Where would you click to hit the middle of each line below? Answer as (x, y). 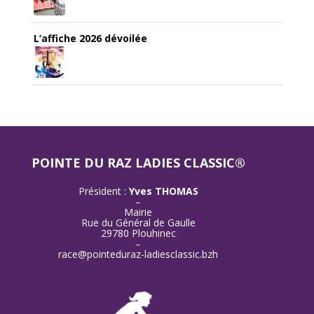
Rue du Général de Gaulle (138, 223)
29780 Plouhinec (138, 233)
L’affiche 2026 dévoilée (90, 39)
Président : (103, 191)
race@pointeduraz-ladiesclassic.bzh (138, 254)
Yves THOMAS (163, 191)
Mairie (138, 212)
